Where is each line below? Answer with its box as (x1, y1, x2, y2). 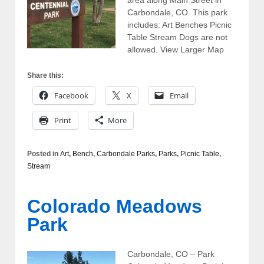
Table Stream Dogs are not (127, 32, 227, 42)
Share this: (27, 71, 64, 80)
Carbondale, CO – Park (127, 249, 214, 259)
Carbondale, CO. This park (127, 7, 227, 17)
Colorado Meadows (27, 196, 202, 217)
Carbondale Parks (97, 150, 155, 159)
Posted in (27, 150, 60, 159)
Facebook (54, 90, 88, 101)
